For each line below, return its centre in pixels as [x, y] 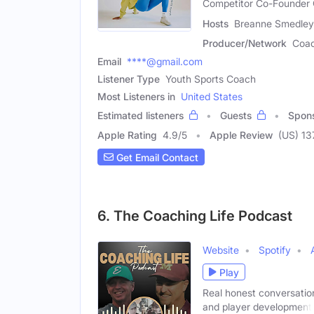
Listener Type [129, 79]
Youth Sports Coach [211, 79]
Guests [236, 116]
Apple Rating [127, 135]
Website [221, 250]
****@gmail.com [165, 62]
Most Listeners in [136, 97]
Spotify [275, 250]
